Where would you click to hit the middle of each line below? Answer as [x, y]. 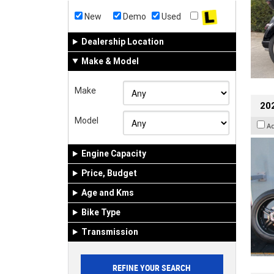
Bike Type [101, 212]
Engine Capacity [114, 153]
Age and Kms [108, 192]
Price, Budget [109, 173]
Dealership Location [123, 41]
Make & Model [110, 61]
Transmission [110, 231]
